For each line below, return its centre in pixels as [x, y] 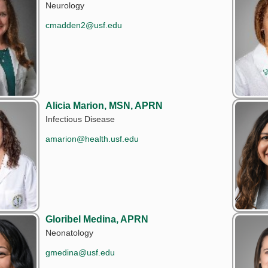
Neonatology [69, 232]
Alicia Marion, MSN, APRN [104, 105]
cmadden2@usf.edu [84, 25]
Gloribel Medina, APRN [97, 219]
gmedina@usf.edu [80, 252]
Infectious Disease [80, 119]
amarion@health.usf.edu [92, 138]
